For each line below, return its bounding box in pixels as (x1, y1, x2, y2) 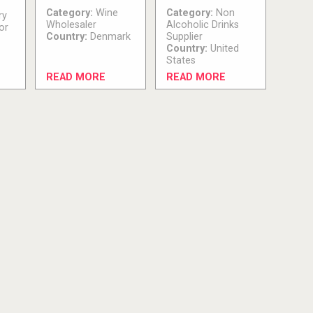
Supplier (166, 31, 203, 43)
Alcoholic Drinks (166, 19, 240, 31)
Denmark (87, 31, 131, 43)
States (166, 54, 196, 67)
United (208, 43, 240, 55)
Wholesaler (46, 19, 97, 31)
